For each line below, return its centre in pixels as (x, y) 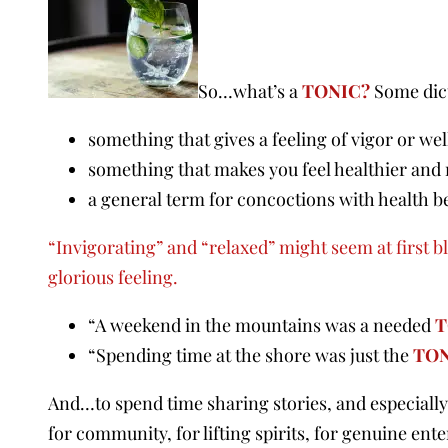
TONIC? (336, 90)
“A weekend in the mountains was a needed (261, 324)
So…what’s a (250, 90)
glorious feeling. (113, 276)
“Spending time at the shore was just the (250, 354)
